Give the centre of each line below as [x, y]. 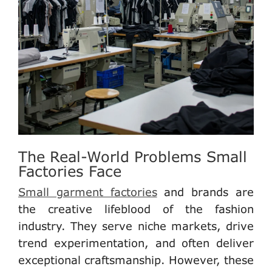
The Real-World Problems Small [133, 156]
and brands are [206, 192]
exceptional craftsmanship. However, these [136, 260]
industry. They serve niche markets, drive [136, 226]
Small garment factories [88, 192]
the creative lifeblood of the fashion [136, 209]
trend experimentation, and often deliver [136, 243]
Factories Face [70, 171]
